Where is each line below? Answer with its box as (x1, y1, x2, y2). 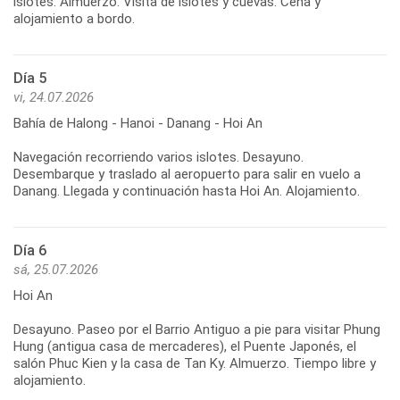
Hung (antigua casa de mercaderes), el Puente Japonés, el (13, 337, 356, 354)
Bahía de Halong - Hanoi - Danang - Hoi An (13, 114, 262, 131)
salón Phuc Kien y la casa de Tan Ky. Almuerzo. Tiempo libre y (13, 354, 376, 371)
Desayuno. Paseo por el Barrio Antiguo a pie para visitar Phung (13, 321, 380, 337)
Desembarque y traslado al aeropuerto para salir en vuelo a (13, 165, 361, 182)
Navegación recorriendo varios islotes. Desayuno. (13, 148, 304, 165)
